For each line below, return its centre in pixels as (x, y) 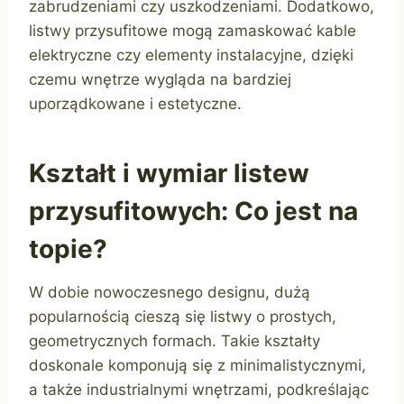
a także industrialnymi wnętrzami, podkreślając (199, 390)
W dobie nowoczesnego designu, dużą (170, 293)
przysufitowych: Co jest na (193, 211)
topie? (68, 249)
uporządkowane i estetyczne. (135, 104)
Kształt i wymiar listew (169, 174)
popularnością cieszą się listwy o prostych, (183, 317)
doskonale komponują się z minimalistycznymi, (197, 366)
